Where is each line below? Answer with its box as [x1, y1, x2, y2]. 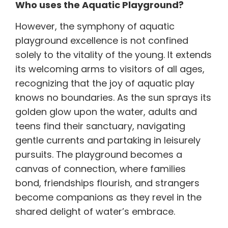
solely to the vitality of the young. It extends [15, 48, 212, 61]
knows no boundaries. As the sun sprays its [15, 91, 211, 104]
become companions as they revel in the [15, 190, 202, 204]
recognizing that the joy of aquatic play [15, 76, 194, 90]
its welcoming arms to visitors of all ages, [15, 62, 205, 75]
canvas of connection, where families [15, 162, 186, 175]
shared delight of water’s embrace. [15, 205, 175, 218]
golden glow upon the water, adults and [15, 105, 197, 118]
